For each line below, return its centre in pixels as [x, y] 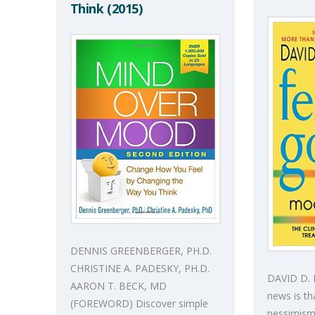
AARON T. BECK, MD [118, 285]
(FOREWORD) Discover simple [139, 303]
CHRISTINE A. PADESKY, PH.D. [140, 268]
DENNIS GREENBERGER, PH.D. [141, 250]
